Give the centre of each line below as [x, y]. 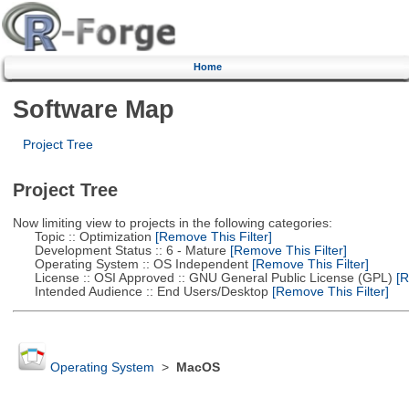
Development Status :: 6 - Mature [119, 250]
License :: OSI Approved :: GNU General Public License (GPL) [202, 278]
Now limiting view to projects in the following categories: [172, 223]
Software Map [93, 109]
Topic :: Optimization [82, 236]
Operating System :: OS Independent [130, 264]
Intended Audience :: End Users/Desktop [140, 291]
